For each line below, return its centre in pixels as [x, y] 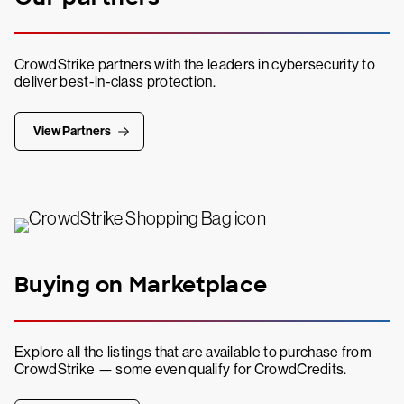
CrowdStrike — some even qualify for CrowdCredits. [181, 370]
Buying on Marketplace [141, 285]
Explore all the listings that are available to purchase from [193, 353]
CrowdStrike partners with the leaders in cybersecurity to [195, 65]
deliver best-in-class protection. [115, 82]
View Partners [72, 132]
